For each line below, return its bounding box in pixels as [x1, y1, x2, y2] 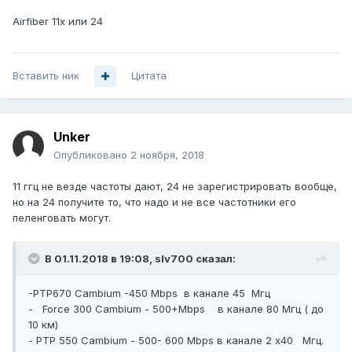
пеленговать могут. [13, 211, 111, 225]
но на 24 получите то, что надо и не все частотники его [13, 196, 296, 209]
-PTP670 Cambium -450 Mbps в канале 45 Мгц [28, 287, 270, 300]
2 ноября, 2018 [130, 148, 204, 162]
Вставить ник [13, 69, 79, 82]
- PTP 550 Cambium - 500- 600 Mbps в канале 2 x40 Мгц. [28, 334, 324, 347]
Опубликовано [53, 148, 130, 162]
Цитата [131, 69, 167, 82]
